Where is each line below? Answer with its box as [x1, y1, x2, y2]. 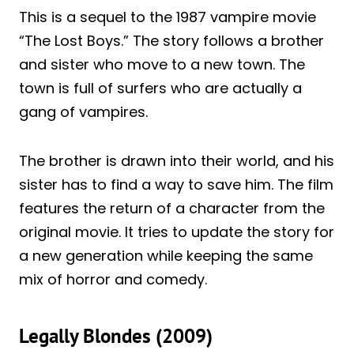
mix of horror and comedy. [19, 269, 207, 290]
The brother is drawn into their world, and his [19, 151, 334, 171]
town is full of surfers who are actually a [19, 78, 302, 99]
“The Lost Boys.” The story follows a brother [19, 31, 324, 51]
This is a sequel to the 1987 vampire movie [19, 7, 316, 28]
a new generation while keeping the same [19, 246, 313, 266]
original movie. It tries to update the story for [19, 222, 334, 243]
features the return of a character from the [19, 198, 325, 219]
